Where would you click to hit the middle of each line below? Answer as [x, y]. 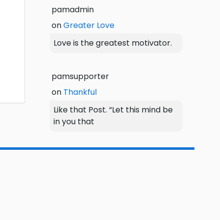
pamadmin [73, 9]
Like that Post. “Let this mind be [113, 110]
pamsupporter [80, 76]
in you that [74, 121]
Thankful [80, 92]
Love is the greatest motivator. [113, 43]
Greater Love [89, 25]
